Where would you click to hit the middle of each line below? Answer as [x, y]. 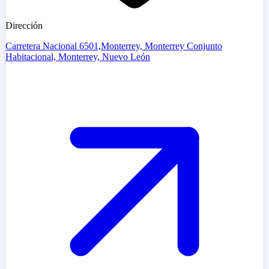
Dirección [24, 26]
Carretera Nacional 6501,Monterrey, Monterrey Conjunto [114, 46]
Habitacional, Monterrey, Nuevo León [78, 57]
